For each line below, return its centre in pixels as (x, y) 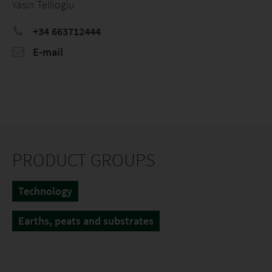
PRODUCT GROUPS (84, 160)
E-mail (47, 52)
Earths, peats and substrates (86, 221)
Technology (45, 191)
